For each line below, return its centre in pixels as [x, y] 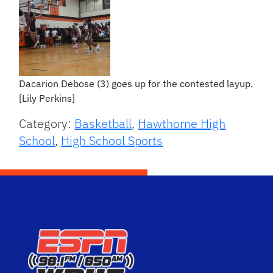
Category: [47, 123]
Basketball [103, 123]
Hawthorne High [182, 123]
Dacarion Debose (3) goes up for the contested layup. [136, 83]
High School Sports [112, 140]
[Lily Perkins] [47, 98]
